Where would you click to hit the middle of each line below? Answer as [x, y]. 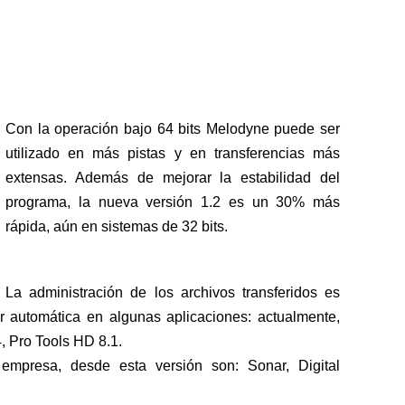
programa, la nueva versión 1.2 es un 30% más [173, 202]
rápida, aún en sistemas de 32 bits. [117, 227]
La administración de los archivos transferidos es [173, 293]
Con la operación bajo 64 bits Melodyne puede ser [173, 129]
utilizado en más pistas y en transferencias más [173, 154]
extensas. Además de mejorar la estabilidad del [173, 178]
